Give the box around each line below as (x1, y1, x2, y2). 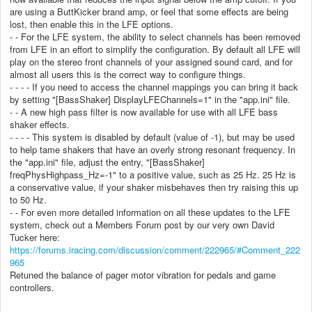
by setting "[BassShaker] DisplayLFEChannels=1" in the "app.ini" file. (10, 92, 290, 106)
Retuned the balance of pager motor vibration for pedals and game (10, 267, 276, 281)
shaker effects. (10, 117, 70, 131)
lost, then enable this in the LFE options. (10, 17, 173, 31)
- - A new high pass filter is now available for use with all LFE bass (10, 104, 278, 118)
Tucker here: (10, 230, 60, 244)
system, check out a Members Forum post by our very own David (10, 217, 274, 231)
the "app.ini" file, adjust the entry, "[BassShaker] (10, 155, 205, 169)
